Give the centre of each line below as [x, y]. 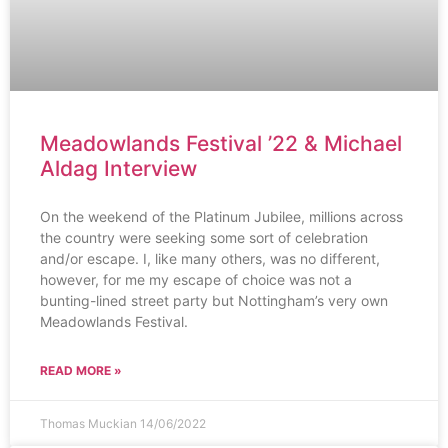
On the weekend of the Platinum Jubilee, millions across [221, 216]
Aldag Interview [118, 168]
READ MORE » [81, 370]
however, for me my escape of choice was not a [196, 279]
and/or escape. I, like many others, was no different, [210, 258]
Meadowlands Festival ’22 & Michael [221, 143]
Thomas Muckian [90, 423]
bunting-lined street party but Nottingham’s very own [214, 300]
